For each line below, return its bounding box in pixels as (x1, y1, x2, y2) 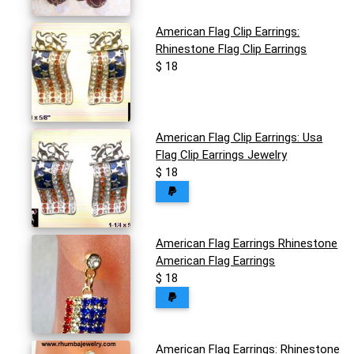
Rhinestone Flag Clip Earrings (156, 42, 307, 57)
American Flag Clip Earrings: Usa (156, 130, 323, 145)
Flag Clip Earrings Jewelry (156, 148, 288, 163)
